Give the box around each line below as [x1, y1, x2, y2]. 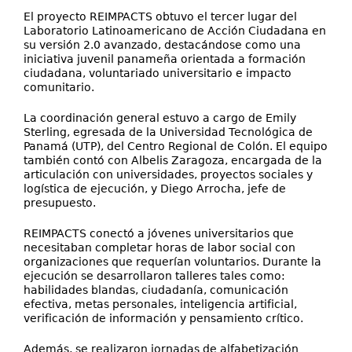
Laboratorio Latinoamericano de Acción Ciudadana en [24, 24, 326, 37]
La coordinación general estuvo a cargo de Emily [24, 112, 296, 124]
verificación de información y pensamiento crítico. [24, 312, 303, 324]
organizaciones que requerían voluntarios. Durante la [24, 255, 321, 268]
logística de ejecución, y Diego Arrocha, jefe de [24, 182, 286, 195]
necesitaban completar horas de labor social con [24, 241, 295, 254]
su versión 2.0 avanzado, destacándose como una [24, 38, 301, 51]
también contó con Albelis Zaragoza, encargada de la [24, 154, 322, 167]
